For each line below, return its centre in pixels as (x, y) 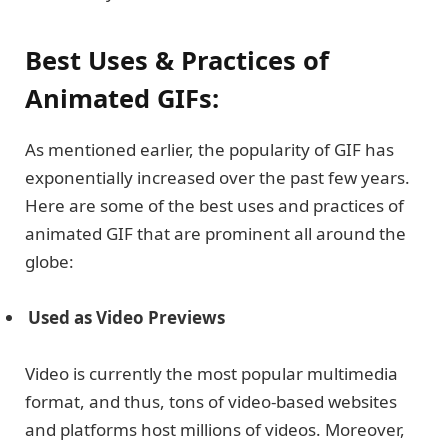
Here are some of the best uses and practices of (214, 205)
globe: (49, 261)
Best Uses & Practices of (177, 59)
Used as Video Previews (126, 318)
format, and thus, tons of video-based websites (211, 402)
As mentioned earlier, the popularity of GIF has (209, 149)
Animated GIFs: (122, 97)
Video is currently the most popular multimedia (211, 374)
